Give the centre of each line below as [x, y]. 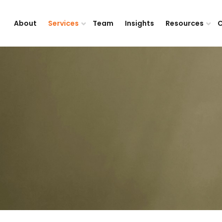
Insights [139, 24]
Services [64, 24]
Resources [185, 24]
